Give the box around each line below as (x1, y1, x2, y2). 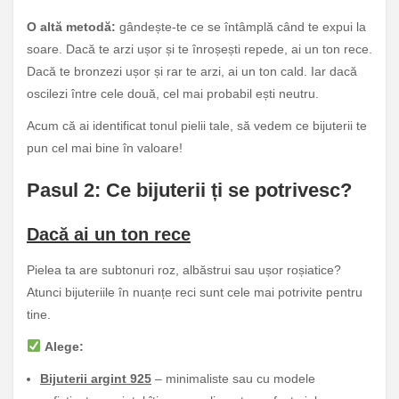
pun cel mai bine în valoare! (27, 140, 183, 155)
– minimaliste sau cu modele (151, 370, 315, 386)
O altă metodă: (27, 19, 116, 34)
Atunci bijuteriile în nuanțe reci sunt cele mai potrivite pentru (27, 284, 362, 299)
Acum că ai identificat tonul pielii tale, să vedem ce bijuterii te (27, 118, 367, 133)
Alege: (44, 338, 84, 354)
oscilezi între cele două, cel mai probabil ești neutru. (27, 85, 319, 101)
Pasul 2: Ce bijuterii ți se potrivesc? (27, 179, 352, 202)
